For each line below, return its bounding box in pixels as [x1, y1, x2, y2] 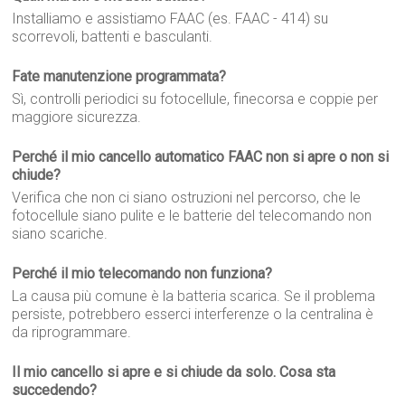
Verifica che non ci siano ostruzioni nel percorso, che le [12, 189, 362, 206]
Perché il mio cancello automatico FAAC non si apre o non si [12, 148, 390, 165]
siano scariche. [12, 225, 108, 242]
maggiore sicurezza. [12, 108, 142, 126]
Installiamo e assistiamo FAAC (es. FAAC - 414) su [12, 10, 329, 27]
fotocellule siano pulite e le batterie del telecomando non [12, 207, 372, 224]
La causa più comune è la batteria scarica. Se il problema [12, 287, 376, 305]
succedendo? [12, 381, 98, 399]
